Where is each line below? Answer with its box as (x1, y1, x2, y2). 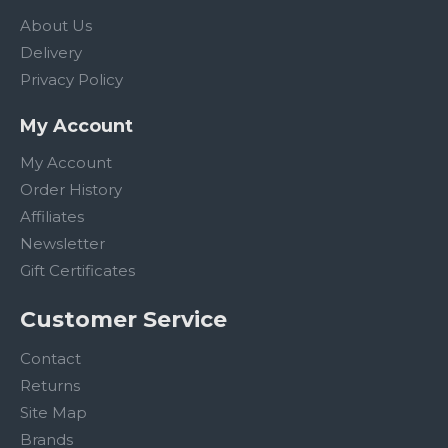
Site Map (20, 403, 87, 422)
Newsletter (20, 234, 105, 253)
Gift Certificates (20, 261, 135, 280)
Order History (20, 180, 122, 199)
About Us (20, 16, 92, 35)
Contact (20, 349, 81, 368)
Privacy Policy (20, 70, 123, 89)
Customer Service (20, 306, 227, 333)
